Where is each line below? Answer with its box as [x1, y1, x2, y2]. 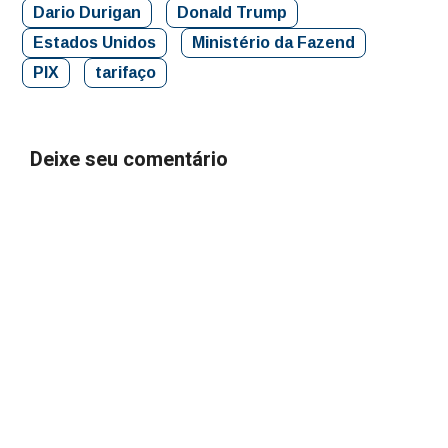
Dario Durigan [33, 4, 141, 22]
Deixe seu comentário [30, 145, 228, 175]
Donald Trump [177, 4, 287, 22]
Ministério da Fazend [192, 34, 355, 52]
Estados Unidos [33, 34, 156, 52]
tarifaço [95, 64, 156, 82]
